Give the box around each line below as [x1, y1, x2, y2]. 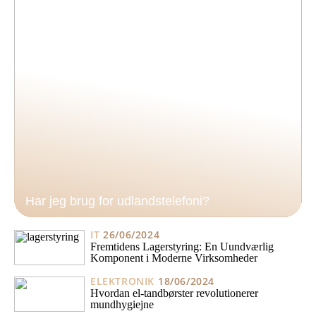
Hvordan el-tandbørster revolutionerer [90, 286, 258, 299]
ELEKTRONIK [90, 274, 154, 288]
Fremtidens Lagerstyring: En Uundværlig [90, 240, 274, 253]
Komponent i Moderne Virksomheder [90, 251, 257, 264]
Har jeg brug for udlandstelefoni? [25, 194, 209, 208]
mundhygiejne [90, 298, 154, 310]
